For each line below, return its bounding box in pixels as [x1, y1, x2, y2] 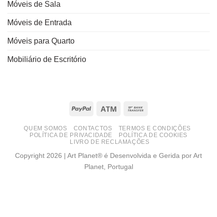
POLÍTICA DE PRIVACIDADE [29, 131, 113, 139]
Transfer [145, 115, 170, 123]
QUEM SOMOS [24, 124, 67, 132]
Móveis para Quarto [7, 36, 75, 45]
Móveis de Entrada [7, 18, 72, 27]
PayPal [91, 104, 112, 112]
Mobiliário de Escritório [7, 55, 86, 63]
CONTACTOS [73, 124, 112, 132]
